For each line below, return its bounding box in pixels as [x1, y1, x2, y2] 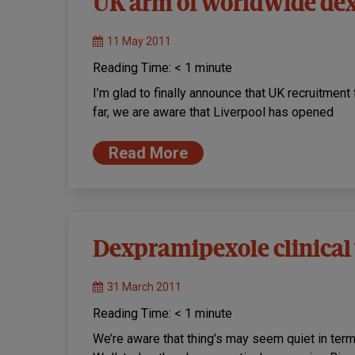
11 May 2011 [107, 35, 171, 48]
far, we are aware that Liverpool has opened [93, 105, 334, 120]
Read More [109, 143, 188, 163]
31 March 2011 [107, 281, 181, 294]
